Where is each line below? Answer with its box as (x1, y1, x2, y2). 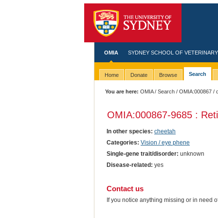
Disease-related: (106, 161, 153, 168)
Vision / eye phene (140, 139, 190, 146)
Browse (159, 72, 177, 78)
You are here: (105, 89, 139, 94)
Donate (130, 72, 147, 78)
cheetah (154, 127, 176, 135)
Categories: (106, 139, 139, 146)
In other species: (106, 127, 153, 135)
